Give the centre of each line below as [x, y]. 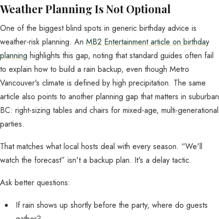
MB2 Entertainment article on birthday [148, 42]
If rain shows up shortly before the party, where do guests [112, 205]
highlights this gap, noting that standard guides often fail [120, 55]
